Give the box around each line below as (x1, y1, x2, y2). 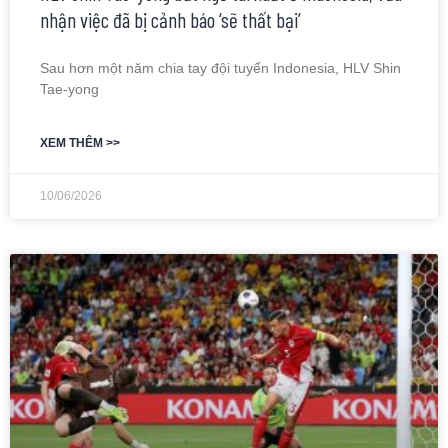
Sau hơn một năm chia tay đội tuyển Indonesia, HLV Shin (40, 60, 401, 77)
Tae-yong (40, 81, 99, 98)
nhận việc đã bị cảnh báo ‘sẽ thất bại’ (40, 7, 301, 33)
